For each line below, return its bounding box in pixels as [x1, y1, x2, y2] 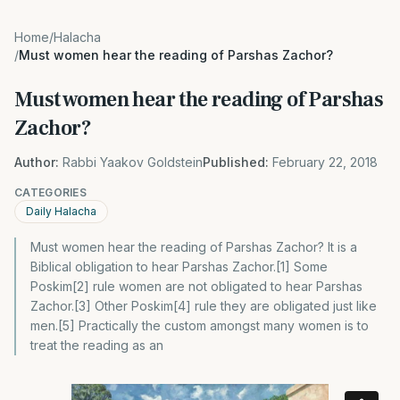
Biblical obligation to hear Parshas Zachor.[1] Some [30, 259, 328, 274]
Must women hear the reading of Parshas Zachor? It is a [30, 239, 357, 254]
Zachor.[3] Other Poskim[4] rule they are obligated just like [30, 298, 377, 313]
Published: [203, 154, 269, 170]
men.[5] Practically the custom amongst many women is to [30, 318, 369, 333]
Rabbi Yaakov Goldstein [62, 154, 203, 170]
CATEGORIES [14, 186, 87, 199]
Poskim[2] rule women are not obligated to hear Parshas [30, 279, 362, 294]
